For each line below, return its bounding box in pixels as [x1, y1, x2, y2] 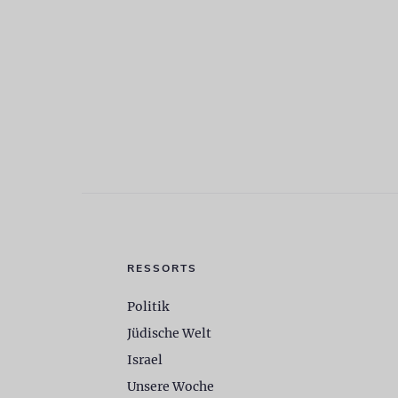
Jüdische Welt [126, 324, 211, 341]
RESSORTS [126, 260, 197, 275]
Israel [126, 351, 163, 368]
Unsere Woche [126, 378, 214, 394]
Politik [126, 298, 169, 314]
